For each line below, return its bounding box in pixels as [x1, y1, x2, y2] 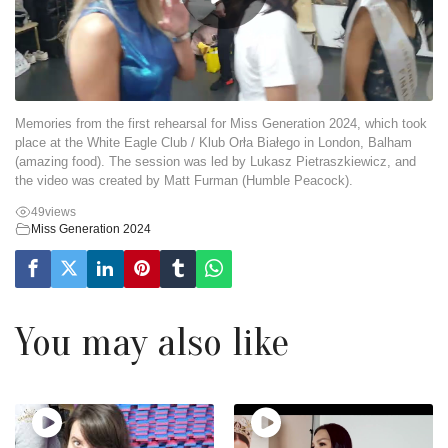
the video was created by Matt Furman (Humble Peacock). [15, 173, 353, 189]
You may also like [15, 319, 289, 366]
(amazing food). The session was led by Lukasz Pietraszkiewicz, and [15, 154, 416, 170]
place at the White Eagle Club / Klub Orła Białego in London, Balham [15, 135, 412, 151]
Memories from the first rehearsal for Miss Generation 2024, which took [15, 116, 427, 132]
